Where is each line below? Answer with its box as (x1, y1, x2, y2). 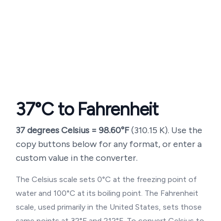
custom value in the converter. (16, 152, 138, 163)
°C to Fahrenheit (35, 99, 158, 120)
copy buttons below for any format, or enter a (16, 139, 202, 149)
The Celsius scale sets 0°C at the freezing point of (16, 175, 197, 184)
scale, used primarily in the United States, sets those (16, 202, 202, 212)
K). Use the (157, 125, 202, 136)
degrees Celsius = (25, 125, 99, 136)
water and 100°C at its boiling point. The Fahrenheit (16, 188, 198, 198)
